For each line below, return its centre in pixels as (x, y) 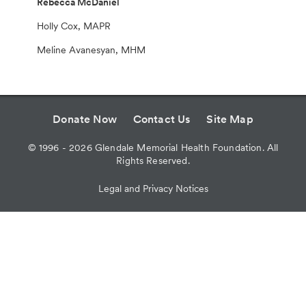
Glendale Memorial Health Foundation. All (185, 148)
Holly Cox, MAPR (74, 26)
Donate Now (85, 120)
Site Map (230, 120)
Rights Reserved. (153, 161)
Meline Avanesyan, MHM (92, 50)
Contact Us (162, 120)
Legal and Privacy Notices (153, 189)
